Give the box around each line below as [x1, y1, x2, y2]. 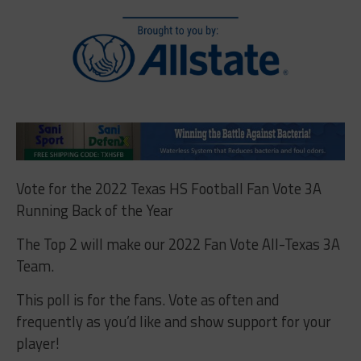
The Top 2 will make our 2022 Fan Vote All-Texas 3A [15, 232, 340, 255]
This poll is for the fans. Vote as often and [15, 288, 279, 311]
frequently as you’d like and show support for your [15, 309, 331, 333]
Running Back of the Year [15, 198, 173, 222]
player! [15, 331, 60, 355]
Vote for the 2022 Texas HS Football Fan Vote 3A [15, 176, 322, 200]
